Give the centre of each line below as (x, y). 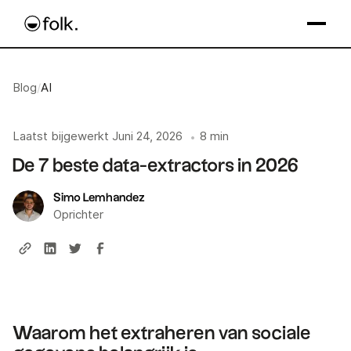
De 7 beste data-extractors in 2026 (156, 166)
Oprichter (78, 214)
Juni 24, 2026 (147, 136)
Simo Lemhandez (99, 197)
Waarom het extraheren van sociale (162, 333)
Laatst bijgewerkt (61, 136)
